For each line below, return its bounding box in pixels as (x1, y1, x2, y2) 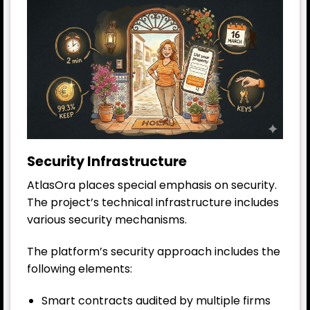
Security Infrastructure (27, 152, 187, 171)
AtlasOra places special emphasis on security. (27, 177, 277, 194)
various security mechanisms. (27, 212, 187, 228)
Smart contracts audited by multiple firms (41, 292, 271, 309)
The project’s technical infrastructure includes (27, 194, 279, 211)
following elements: (27, 261, 132, 277)
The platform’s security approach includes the (27, 244, 280, 260)
